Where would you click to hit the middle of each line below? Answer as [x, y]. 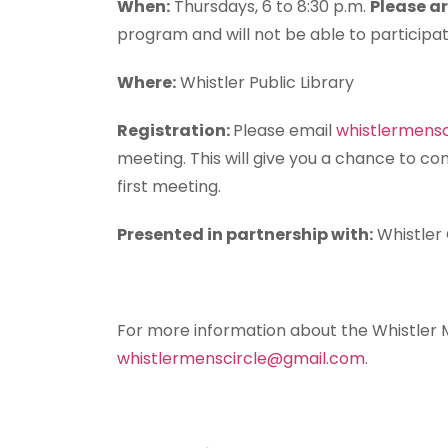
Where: [146, 82]
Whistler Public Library [265, 82]
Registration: [175, 130]
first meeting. [169, 186]
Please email [284, 130]
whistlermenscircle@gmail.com [241, 358]
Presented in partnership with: [245, 234]
